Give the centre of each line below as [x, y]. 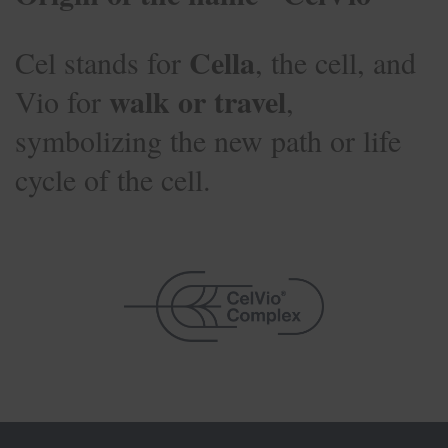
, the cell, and [335, 61]
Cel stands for [102, 61]
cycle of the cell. [113, 178]
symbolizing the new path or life [208, 139]
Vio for [62, 100]
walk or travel [197, 100]
